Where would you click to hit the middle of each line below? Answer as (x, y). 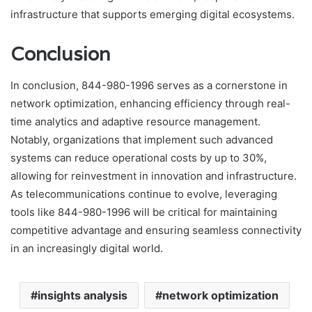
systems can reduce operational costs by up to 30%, (139, 157)
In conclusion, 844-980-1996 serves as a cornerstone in (149, 85)
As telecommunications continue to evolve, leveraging (144, 194)
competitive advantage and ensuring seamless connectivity (156, 230)
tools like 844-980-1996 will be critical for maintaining (144, 212)
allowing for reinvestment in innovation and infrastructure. (154, 175)
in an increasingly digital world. (87, 248)
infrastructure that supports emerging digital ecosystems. (153, 15)
